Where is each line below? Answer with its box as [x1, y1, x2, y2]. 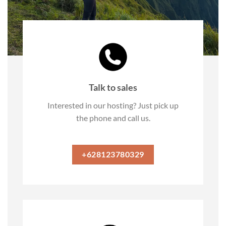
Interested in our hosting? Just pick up [47, 100, 179, 110]
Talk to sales [89, 81, 137, 93]
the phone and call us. [76, 112, 150, 123]
